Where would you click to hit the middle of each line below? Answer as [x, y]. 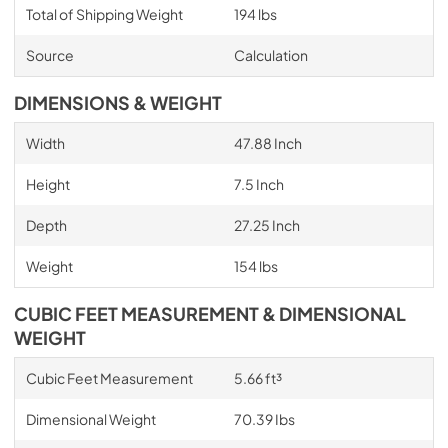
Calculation [270, 54]
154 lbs [255, 265]
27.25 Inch [266, 224]
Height [47, 183]
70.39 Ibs [264, 418]
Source [49, 54]
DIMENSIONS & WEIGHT [118, 102]
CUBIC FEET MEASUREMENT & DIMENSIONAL [210, 313]
